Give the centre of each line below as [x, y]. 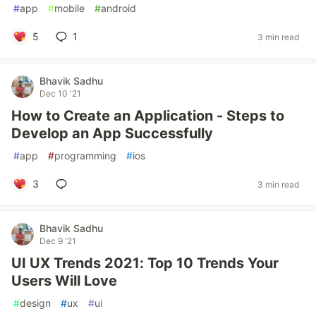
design [35, 303]
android [119, 8]
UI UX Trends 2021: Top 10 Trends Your [145, 263]
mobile [69, 8]
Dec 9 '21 [58, 241]
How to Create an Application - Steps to [148, 116]
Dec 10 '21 [60, 93]
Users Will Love [64, 281]
